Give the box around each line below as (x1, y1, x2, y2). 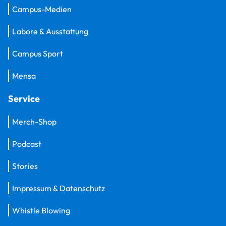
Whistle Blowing (12, 205, 70, 216)
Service (8, 93, 40, 105)
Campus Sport (12, 48, 63, 59)
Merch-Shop (12, 117, 56, 127)
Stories (12, 161, 38, 172)
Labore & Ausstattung (12, 26, 88, 37)
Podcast (12, 139, 41, 149)
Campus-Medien (12, 4, 72, 15)
